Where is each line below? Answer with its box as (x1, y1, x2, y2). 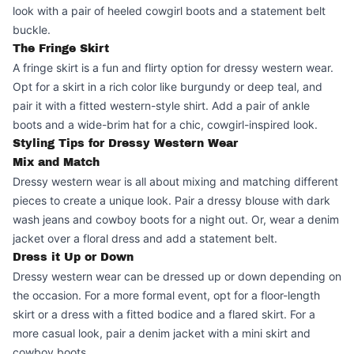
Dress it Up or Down (13, 251, 134, 263)
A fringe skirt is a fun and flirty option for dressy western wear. (13, 61, 333, 74)
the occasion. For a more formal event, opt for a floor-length (13, 288, 320, 302)
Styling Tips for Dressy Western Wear (13, 137, 238, 149)
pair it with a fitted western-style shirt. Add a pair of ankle (13, 99, 310, 112)
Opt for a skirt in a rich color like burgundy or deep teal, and (13, 80, 322, 93)
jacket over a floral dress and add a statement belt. (13, 232, 277, 245)
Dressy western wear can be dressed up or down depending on (13, 269, 341, 283)
